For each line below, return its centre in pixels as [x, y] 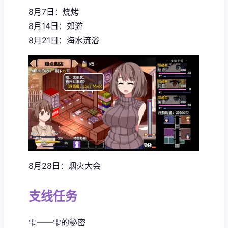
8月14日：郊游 [56, 26]
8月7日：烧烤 [54, 12]
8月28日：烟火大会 [65, 166]
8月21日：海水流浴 [64, 40]
